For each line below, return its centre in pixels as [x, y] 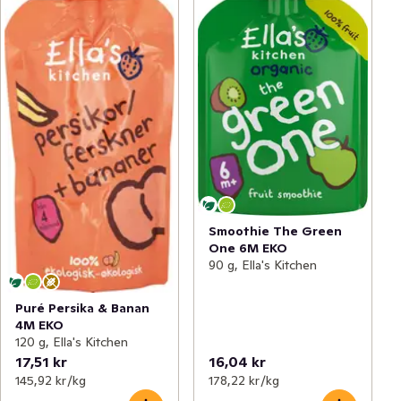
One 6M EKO [248, 248]
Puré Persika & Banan [82, 308]
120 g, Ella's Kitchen [72, 342]
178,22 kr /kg [244, 381]
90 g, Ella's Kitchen [263, 265]
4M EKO [39, 325]
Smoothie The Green [275, 231]
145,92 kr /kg [51, 381]
